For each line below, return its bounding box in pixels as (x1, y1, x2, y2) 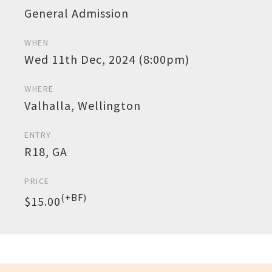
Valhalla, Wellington (24, 98, 141, 113)
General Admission (24, 5, 129, 21)
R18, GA (24, 144, 67, 159)
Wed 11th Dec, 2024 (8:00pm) (24, 52, 189, 67)
